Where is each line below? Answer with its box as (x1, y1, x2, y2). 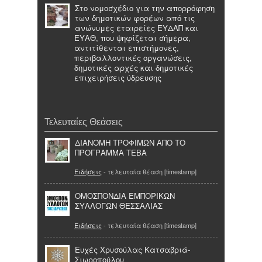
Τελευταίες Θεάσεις (44, 116, 123, 127)
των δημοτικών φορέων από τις (75, 12, 195, 24)
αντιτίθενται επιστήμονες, (74, 42, 179, 54)
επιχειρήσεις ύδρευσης (74, 72, 161, 84)
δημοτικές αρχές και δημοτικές (74, 62, 193, 74)
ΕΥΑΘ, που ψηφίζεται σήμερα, (74, 32, 191, 44)
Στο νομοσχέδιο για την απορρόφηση (75, 2, 215, 14)
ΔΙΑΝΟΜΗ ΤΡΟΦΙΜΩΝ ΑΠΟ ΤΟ (75, 136, 185, 148)
